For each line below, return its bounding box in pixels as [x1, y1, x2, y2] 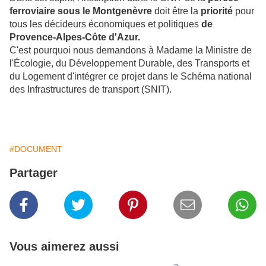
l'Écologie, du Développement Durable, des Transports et [9, 58, 249, 68]
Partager [9, 166, 58, 179]
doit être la [152, 6, 201, 16]
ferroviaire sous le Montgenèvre [9, 6, 152, 16]
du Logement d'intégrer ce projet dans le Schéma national [9, 71, 252, 81]
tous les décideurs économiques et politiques [9, 19, 201, 29]
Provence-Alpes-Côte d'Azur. [9, 32, 140, 42]
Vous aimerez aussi [9, 240, 119, 253]
